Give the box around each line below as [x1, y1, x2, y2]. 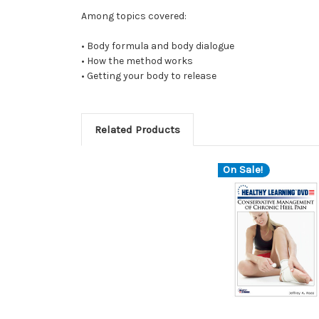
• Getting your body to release [81, 69, 216, 82]
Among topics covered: [81, 9, 187, 22]
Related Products [94, 122, 180, 136]
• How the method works [81, 54, 193, 67]
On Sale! [222, 163, 263, 177]
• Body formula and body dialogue [81, 39, 234, 52]
